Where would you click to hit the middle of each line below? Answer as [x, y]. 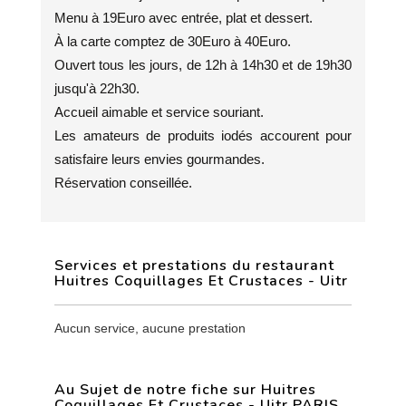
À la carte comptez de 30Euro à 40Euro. [173, 41]
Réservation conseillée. [123, 183]
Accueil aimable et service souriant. [159, 112]
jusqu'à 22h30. [97, 88]
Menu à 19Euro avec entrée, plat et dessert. [184, 18]
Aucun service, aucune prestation [150, 328]
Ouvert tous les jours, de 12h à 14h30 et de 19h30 [203, 65]
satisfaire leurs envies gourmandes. [159, 159]
